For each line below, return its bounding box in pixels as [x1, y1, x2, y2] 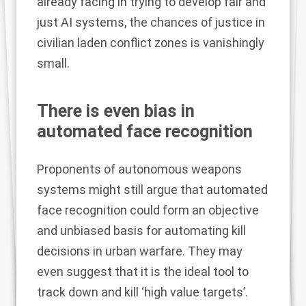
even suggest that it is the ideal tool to [37, 264, 249, 279]
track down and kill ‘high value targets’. [37, 285, 248, 299]
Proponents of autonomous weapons [37, 162, 242, 176]
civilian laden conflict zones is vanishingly [37, 36, 264, 50]
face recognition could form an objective [37, 203, 259, 217]
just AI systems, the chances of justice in [37, 15, 265, 29]
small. [37, 56, 70, 70]
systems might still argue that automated [37, 182, 268, 197]
